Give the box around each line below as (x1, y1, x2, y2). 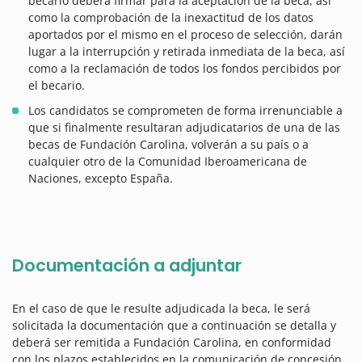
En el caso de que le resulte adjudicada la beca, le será (12, 301, 310, 317)
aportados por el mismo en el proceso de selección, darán (28, 27, 343, 43)
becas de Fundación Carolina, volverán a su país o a (28, 137, 309, 153)
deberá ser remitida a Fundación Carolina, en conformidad (12, 335, 331, 351)
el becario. (28, 78, 85, 94)
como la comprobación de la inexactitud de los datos (28, 10, 314, 26)
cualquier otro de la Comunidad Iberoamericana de (28, 154, 307, 170)
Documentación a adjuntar (12, 254, 242, 278)
